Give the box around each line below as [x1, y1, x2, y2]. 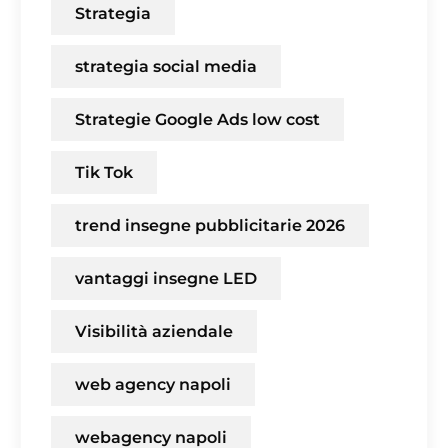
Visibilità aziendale [75, 322, 233, 342]
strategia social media [75, 57, 257, 77]
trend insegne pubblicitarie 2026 [75, 216, 345, 236]
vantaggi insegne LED [75, 269, 257, 289]
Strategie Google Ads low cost [75, 110, 320, 130]
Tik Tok [75, 163, 133, 183]
